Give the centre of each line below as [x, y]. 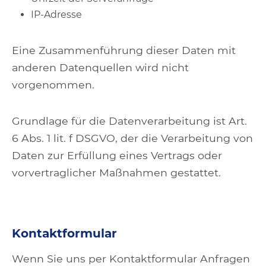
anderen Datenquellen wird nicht [100, 67]
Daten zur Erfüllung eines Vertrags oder [117, 155]
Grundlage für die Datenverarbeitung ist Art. [129, 121]
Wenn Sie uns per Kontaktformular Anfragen [131, 259]
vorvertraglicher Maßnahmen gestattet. [116, 172]
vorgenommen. [53, 85]
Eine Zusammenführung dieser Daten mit [124, 50]
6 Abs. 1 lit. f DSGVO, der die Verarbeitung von [132, 138]
